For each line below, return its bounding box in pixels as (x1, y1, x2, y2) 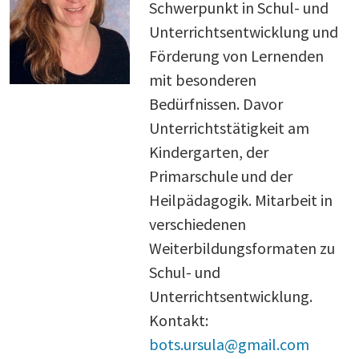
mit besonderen (148, 69, 256, 90)
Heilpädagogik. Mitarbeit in (148, 189, 333, 210)
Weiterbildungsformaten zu (148, 237, 335, 258)
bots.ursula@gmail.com (148, 333, 309, 354)
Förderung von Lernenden (148, 45, 324, 66)
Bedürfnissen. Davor (148, 93, 283, 114)
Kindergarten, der (148, 141, 268, 162)
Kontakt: (148, 309, 208, 330)
